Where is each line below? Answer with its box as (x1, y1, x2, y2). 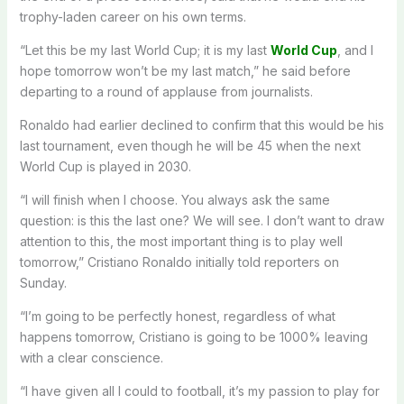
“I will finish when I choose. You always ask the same (19, 191, 330, 207)
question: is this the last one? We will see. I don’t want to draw (19, 212, 384, 228)
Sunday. (19, 274, 67, 290)
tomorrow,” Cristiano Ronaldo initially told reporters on (19, 253, 339, 270)
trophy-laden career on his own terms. (19, 8, 246, 24)
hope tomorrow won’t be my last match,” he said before (19, 62, 351, 78)
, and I (336, 41, 373, 58)
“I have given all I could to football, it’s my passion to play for (19, 382, 380, 399)
